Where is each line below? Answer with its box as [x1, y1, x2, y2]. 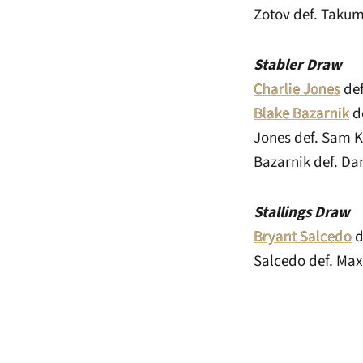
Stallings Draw [254, 202, 350, 224]
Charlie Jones [254, 79, 340, 100]
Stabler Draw [254, 54, 342, 76]
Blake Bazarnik [254, 103, 349, 125]
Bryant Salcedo [254, 226, 352, 248]
